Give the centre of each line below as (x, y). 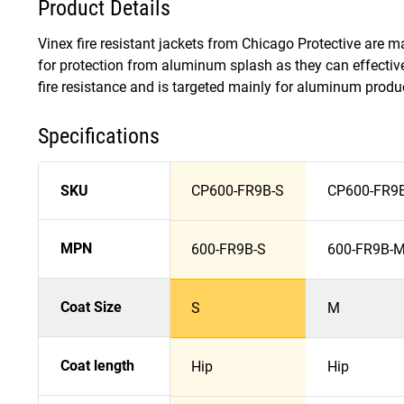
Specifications (99, 137)
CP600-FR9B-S (238, 191)
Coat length (97, 366)
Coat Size (91, 308)
